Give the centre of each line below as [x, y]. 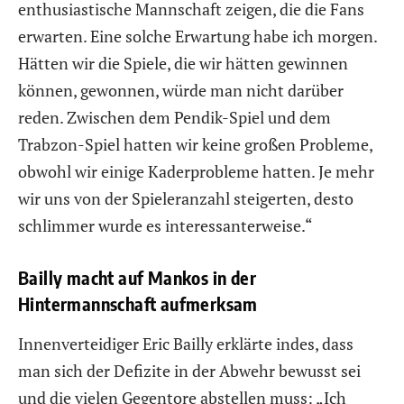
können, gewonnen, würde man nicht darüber [181, 91]
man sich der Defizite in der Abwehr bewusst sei [189, 371]
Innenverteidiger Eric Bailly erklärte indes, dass [186, 344]
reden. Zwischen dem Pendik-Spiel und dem [174, 118]
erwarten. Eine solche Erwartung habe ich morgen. [197, 37]
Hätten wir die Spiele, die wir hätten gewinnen [183, 64]
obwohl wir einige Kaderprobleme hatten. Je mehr [196, 172]
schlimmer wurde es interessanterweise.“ [165, 226]
